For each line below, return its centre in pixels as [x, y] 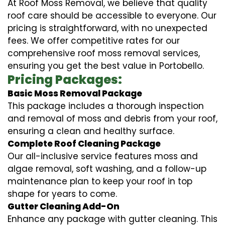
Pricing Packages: [65, 79]
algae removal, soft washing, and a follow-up [107, 168]
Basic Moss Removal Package [75, 93]
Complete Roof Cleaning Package [84, 143]
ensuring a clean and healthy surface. [91, 131]
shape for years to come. [62, 194]
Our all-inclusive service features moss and [103, 156]
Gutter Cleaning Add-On [64, 206]
